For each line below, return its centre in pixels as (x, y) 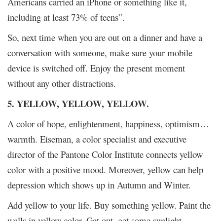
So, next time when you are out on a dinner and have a (105, 37)
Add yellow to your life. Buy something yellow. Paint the (109, 205)
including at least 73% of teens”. (66, 17)
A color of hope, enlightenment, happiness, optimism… (108, 123)
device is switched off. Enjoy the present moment (96, 68)
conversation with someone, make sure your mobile (100, 52)
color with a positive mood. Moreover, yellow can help (105, 169)
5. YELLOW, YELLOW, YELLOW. (78, 103)
